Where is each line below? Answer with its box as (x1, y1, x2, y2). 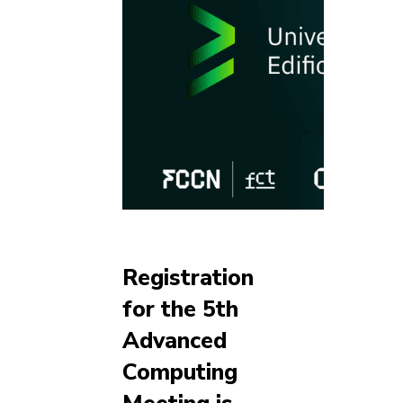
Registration (122, 262, 254, 293)
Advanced (122, 325, 227, 356)
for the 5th (122, 293, 238, 325)
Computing (122, 356, 237, 388)
